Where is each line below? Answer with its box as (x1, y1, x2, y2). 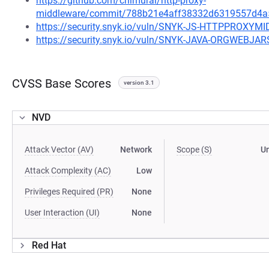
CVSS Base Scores (12, 76, 111, 91)
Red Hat (32, 240, 66, 251)
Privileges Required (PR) (25, 187, 113, 196)
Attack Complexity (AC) (25, 166, 111, 175)
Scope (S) (177, 145, 213, 154)
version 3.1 (124, 79, 154, 86)
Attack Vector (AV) (25, 145, 94, 154)
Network (120, 145, 153, 154)
